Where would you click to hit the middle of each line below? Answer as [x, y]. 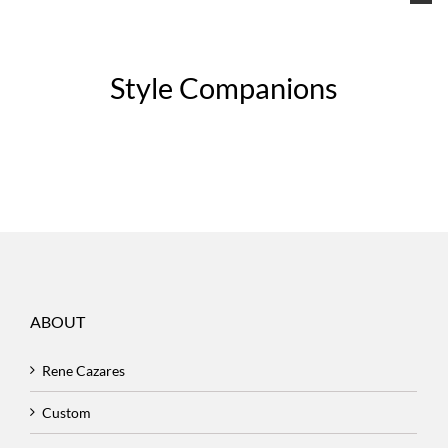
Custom [66, 413]
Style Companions [224, 88]
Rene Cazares [83, 371]
